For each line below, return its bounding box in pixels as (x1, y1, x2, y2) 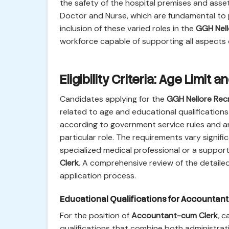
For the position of (60, 210, 131, 221)
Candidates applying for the (60, 94, 167, 104)
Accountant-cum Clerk (131, 210, 218, 221)
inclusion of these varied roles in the (60, 23, 196, 34)
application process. (60, 170, 136, 181)
